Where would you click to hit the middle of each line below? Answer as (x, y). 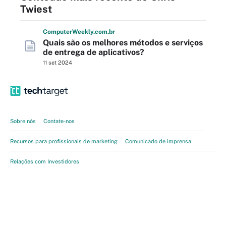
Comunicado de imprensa (158, 141)
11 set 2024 (58, 63)
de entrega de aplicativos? (94, 52)
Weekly (83, 32)
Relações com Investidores (45, 161)
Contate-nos (59, 121)
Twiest (36, 9)
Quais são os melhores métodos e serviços (123, 43)
